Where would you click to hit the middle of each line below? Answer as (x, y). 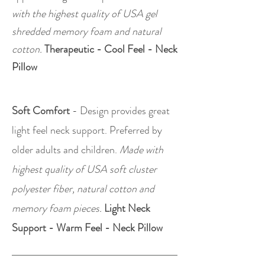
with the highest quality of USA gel (85, 14)
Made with (141, 150)
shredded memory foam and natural (87, 31)
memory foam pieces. (58, 208)
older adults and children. (66, 150)
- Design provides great (121, 111)
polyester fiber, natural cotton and (83, 189)
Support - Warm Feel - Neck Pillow (87, 228)
